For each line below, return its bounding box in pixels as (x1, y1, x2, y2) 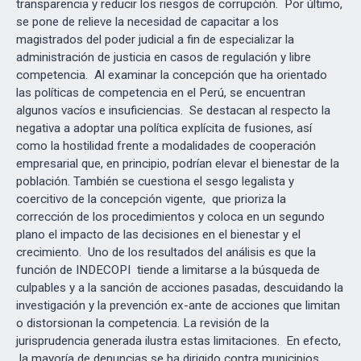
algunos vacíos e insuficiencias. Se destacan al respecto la (16, 103, 330, 118)
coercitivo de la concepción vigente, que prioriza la (16, 192, 286, 206)
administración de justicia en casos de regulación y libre (16, 50, 311, 64)
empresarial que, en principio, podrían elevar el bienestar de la (16, 156, 339, 171)
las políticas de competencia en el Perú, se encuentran (16, 85, 305, 100)
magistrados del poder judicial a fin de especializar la (16, 32, 294, 47)
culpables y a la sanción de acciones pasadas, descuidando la (16, 280, 343, 295)
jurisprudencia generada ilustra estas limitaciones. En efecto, (16, 334, 341, 348)
